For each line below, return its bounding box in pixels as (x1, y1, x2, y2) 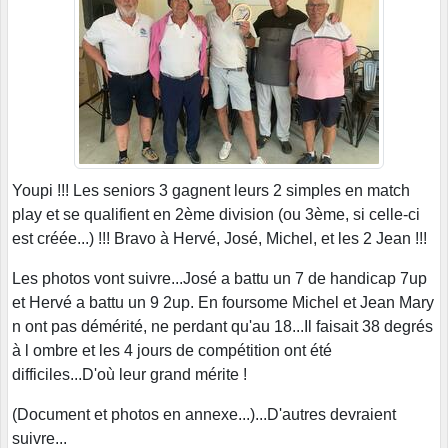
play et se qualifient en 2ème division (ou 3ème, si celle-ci (12, 205, 420, 223)
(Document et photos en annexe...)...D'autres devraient (12, 405, 396, 423)
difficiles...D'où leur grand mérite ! (12, 365, 247, 383)
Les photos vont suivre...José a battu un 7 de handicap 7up (12, 269, 427, 287)
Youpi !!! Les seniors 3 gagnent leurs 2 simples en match (12, 181, 410, 199)
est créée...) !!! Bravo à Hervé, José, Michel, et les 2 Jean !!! (12, 229, 427, 247)
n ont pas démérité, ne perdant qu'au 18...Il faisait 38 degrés (12, 317, 433, 335)
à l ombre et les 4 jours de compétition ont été (12, 341, 332, 359)
